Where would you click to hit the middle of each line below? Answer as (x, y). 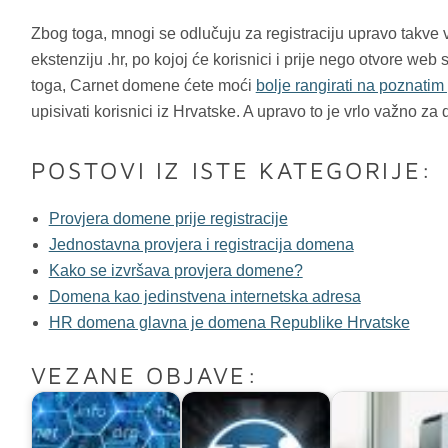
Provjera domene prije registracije (168, 218)
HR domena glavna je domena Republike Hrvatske (229, 322)
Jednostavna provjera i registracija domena (201, 244)
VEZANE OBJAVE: (144, 374)
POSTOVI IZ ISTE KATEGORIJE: (231, 169)
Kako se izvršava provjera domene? (175, 270)
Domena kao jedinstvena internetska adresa (204, 296)
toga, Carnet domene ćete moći (143, 85)
